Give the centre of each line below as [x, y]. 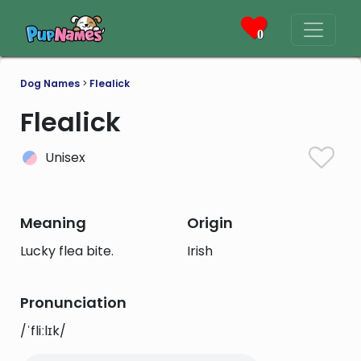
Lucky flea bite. [67, 251]
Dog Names [50, 83]
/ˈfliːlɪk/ [43, 331]
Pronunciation [73, 303]
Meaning [53, 223]
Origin [210, 223]
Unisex [65, 158]
